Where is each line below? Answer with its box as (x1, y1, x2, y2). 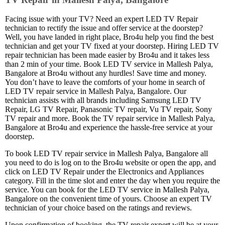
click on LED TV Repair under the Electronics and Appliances (5, 167, 204, 176)
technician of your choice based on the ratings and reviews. (5, 203, 194, 212)
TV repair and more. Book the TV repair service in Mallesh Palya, (5, 114, 215, 123)
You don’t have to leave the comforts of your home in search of (5, 78, 205, 87)
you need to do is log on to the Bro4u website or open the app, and (5, 158, 216, 167)
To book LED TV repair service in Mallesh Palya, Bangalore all (5, 149, 208, 158)
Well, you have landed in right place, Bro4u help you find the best (5, 33, 213, 42)
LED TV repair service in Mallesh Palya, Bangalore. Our (5, 87, 186, 96)
